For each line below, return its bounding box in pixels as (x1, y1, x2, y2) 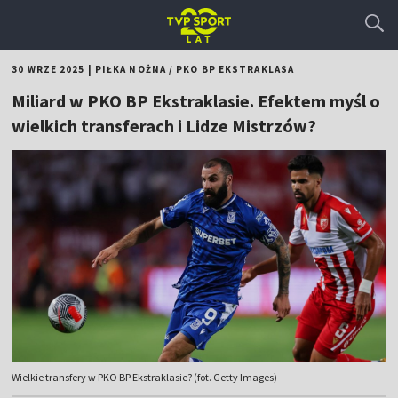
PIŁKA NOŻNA (94, 63, 166, 76)
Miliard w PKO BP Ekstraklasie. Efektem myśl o (12, 90, 381, 112)
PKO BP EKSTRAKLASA (176, 63, 295, 76)
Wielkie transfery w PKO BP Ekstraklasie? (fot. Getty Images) (12, 370, 278, 385)
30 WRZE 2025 (12, 63, 85, 76)
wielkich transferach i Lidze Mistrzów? (12, 115, 317, 137)
